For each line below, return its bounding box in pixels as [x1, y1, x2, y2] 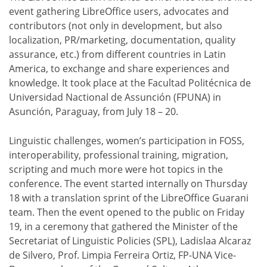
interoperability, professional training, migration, [9, 148, 228, 162]
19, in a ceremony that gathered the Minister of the [9, 220, 238, 234]
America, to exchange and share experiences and [9, 62, 229, 76]
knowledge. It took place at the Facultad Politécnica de [9, 76, 251, 90]
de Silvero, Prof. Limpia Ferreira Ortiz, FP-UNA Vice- [9, 249, 236, 262]
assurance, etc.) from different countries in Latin [9, 48, 226, 61]
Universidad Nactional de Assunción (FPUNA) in [9, 91, 221, 104]
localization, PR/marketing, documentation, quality [9, 33, 235, 47]
